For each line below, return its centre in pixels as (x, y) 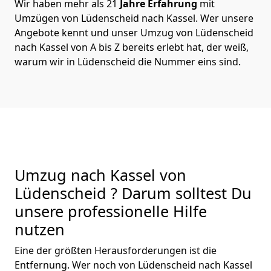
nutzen (40, 229)
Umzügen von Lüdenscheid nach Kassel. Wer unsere (134, 18)
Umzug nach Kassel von (100, 175)
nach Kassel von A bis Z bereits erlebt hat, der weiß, (132, 47)
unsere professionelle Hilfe (111, 211)
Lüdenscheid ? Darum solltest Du (133, 193)
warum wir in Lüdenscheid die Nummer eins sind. (128, 61)
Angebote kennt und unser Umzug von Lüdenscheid (134, 32)
